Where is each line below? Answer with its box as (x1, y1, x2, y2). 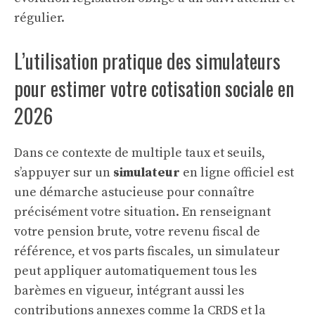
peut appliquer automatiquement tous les (14, 263, 257, 279)
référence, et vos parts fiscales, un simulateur (14, 243, 280, 259)
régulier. (14, 10, 65, 26)
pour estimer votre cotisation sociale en (14, 74, 294, 103)
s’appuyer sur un (14, 165, 113, 181)
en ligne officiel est (180, 165, 294, 181)
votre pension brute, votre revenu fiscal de (14, 224, 260, 240)
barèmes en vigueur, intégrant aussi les (14, 283, 244, 299)
